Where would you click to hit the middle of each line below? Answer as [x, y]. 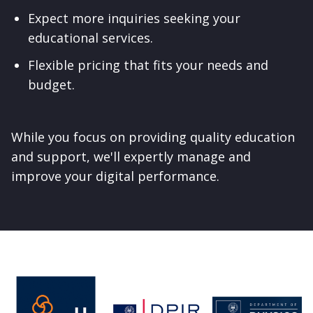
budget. [51, 84]
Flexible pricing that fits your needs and [148, 65]
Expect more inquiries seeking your [134, 19]
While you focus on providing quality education [153, 137]
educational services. [90, 38]
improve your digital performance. [115, 176]
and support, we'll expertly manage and [131, 156]
